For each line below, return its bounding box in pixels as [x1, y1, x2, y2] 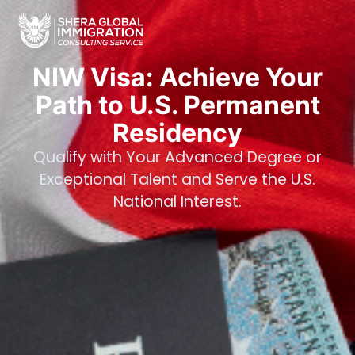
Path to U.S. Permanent [35, 89, 320, 120]
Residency [113, 116, 242, 148]
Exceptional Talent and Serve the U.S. [40, 168, 315, 190]
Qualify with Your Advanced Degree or [33, 146, 322, 168]
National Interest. [113, 190, 242, 212]
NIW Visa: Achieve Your [32, 61, 323, 93]
